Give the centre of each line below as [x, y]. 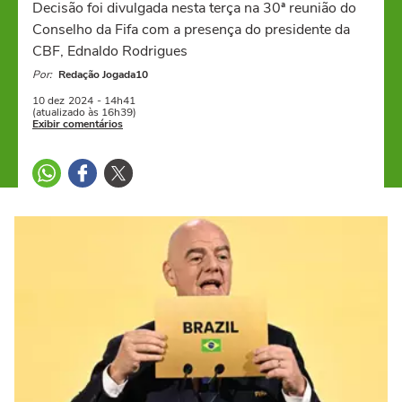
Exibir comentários [78, 124]
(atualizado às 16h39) [84, 112]
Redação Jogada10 [103, 74]
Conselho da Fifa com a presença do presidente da [191, 30]
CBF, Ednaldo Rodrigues [110, 51]
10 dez [48, 100]
